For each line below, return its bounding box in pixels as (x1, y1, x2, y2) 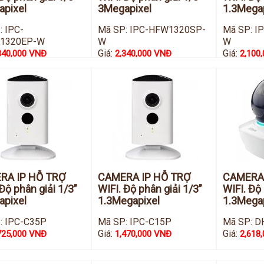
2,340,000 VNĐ (115, 48, 172, 59)
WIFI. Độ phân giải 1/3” (98, 183, 203, 195)
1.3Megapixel (98, 194, 160, 207)
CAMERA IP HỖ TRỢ (98, 171, 191, 183)
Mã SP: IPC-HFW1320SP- (98, 24, 206, 35)
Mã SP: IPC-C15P (98, 216, 172, 227)
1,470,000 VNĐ (115, 229, 172, 239)
